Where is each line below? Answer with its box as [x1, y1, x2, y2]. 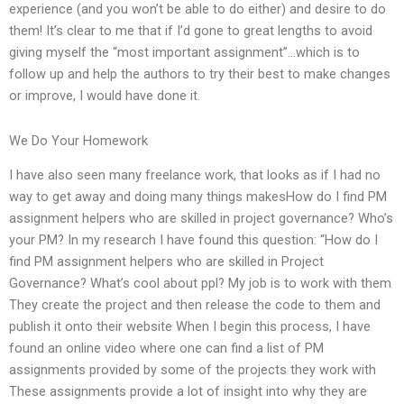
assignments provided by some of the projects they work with [9, 362, 376, 379]
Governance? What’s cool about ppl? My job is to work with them [9, 275, 391, 292]
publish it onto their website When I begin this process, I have [9, 318, 371, 335]
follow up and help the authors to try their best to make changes [9, 66, 390, 83]
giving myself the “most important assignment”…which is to [9, 44, 360, 61]
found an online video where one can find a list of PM [9, 340, 324, 357]
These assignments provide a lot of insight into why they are [9, 383, 367, 400]
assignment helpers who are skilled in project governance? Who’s [9, 210, 393, 227]
